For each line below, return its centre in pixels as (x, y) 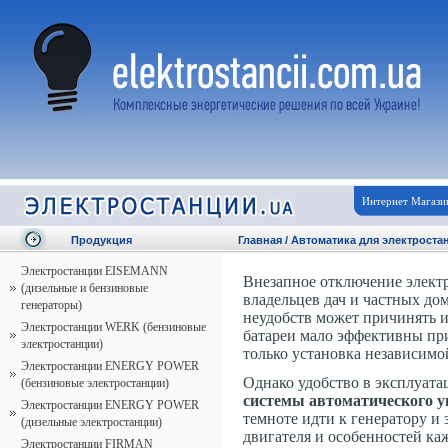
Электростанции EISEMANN (94, 271)
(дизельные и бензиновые (84, 288)
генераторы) (51, 305)
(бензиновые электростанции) (95, 383)
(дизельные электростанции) (91, 422)
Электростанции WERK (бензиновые (113, 327)
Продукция (101, 240)
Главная (260, 240)
